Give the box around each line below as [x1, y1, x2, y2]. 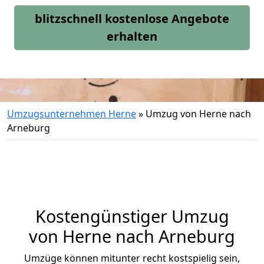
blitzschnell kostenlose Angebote [35, 11, 229, 27]
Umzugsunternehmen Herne [7, 107, 136, 120]
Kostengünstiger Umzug [35, 204, 229, 227]
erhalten [107, 28, 157, 44]
